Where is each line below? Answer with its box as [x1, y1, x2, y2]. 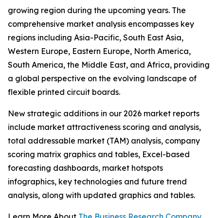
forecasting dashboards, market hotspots [8, 163, 163, 173]
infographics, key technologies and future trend [8, 177, 187, 187]
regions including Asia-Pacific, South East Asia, [8, 33, 183, 43]
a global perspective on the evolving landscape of [8, 73, 197, 84]
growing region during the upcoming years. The [8, 5, 186, 16]
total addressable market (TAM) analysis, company [8, 136, 200, 146]
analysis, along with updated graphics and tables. [8, 190, 195, 200]
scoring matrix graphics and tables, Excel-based [8, 149, 190, 160]
